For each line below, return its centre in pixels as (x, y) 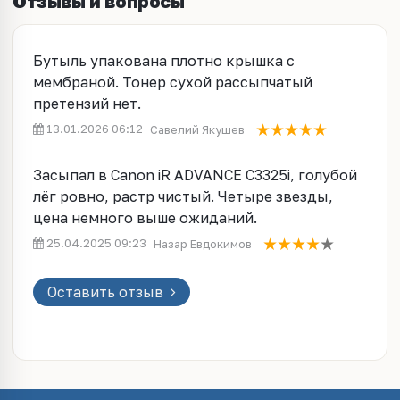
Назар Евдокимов (203, 243)
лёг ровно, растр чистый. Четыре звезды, (183, 197)
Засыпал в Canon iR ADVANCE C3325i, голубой (195, 175)
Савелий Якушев (197, 129)
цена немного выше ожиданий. (145, 218)
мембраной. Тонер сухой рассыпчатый (173, 82)
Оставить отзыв (107, 292)
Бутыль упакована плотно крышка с (164, 61)
